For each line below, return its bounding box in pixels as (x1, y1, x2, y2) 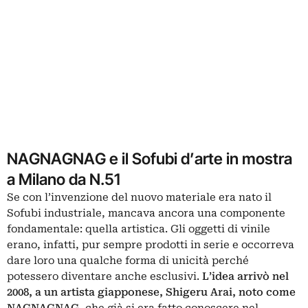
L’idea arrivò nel (202, 269, 289, 283)
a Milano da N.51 (7, 169, 120, 188)
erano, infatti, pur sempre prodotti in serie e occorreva (7, 238, 294, 251)
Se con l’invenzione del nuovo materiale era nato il (7, 190, 272, 203)
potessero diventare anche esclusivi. (7, 269, 202, 283)
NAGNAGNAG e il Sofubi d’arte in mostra (7, 148, 292, 168)
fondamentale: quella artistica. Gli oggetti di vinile (7, 222, 270, 235)
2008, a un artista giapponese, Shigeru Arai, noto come (7, 285, 296, 298)
